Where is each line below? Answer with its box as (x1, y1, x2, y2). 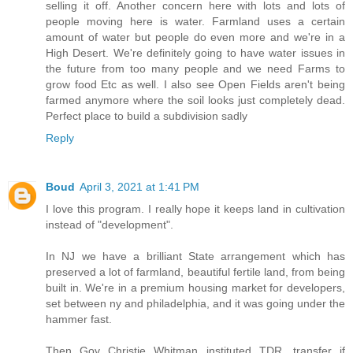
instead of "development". (46, 217, 173, 231)
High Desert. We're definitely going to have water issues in (46, 46, 345, 59)
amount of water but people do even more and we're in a (46, 30, 345, 43)
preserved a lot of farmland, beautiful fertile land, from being (46, 265, 345, 278)
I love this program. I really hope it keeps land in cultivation (46, 202, 345, 215)
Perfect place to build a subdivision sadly (46, 109, 247, 122)
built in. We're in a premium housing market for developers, (46, 281, 345, 294)
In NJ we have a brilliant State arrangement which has (46, 249, 345, 262)
